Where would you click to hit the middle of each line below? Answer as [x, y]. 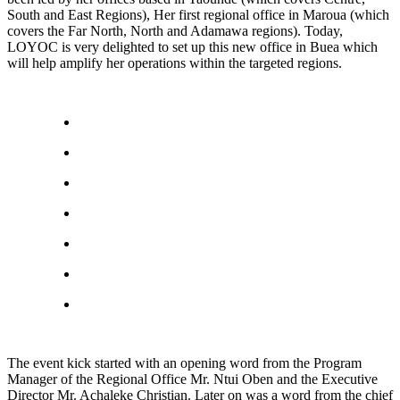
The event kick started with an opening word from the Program [184, 362]
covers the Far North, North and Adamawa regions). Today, [175, 30]
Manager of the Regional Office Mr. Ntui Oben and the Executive [192, 379]
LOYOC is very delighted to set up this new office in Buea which [192, 46]
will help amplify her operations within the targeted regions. [175, 62]
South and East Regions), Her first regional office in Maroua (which [198, 14]
